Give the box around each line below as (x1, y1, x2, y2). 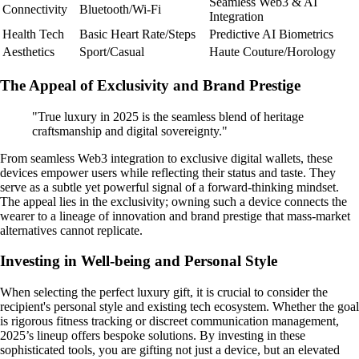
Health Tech (2, 27, 64, 42)
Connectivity (2, 2, 67, 17)
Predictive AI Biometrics (209, 27, 333, 42)
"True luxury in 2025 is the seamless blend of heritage (32, 109, 304, 123)
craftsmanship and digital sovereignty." (32, 123, 228, 138)
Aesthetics (2, 45, 54, 59)
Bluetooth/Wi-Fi (79, 2, 161, 17)
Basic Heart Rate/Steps (79, 27, 196, 42)
